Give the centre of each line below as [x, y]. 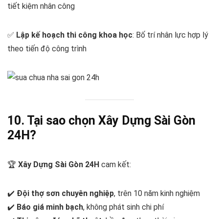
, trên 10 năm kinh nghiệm [157, 193]
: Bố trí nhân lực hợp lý [170, 35]
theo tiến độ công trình [47, 49]
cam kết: [115, 164]
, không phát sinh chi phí [123, 207]
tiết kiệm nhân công [41, 6]
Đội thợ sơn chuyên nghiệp [65, 193]
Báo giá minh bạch [50, 207]
